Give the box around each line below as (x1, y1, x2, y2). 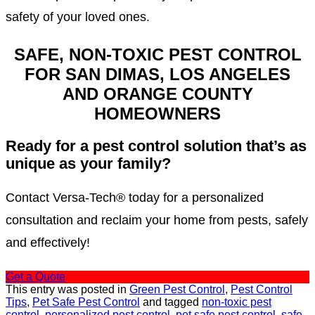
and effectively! (6, 235, 90, 250)
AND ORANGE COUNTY (62, 84, 253, 104)
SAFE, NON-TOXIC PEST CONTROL (13, 45, 302, 65)
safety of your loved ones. (6, 9, 150, 25)
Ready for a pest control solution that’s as (6, 138, 307, 155)
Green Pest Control (129, 283, 225, 296)
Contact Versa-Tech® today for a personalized (6, 190, 264, 205)
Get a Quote (6, 271, 65, 283)
